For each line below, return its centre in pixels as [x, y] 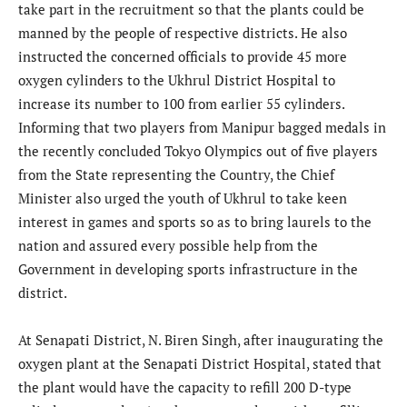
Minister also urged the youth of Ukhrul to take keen [183, 198]
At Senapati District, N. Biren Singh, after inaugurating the [201, 339]
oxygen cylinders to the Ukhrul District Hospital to [177, 79]
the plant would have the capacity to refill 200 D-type [185, 387]
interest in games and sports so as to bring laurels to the [195, 221]
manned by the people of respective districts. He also [183, 32]
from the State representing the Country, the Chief [176, 174]
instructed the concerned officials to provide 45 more [183, 56]
